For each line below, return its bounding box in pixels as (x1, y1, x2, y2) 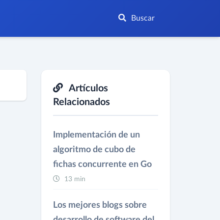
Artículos (66, 83, 108, 93)
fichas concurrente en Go (53, 160, 152, 169)
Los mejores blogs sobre (53, 201, 147, 210)
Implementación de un (53, 131, 140, 139)
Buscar (129, 14, 155, 22)
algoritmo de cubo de (53, 145, 136, 154)
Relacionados (53, 97, 110, 107)
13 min (62, 176, 86, 183)
